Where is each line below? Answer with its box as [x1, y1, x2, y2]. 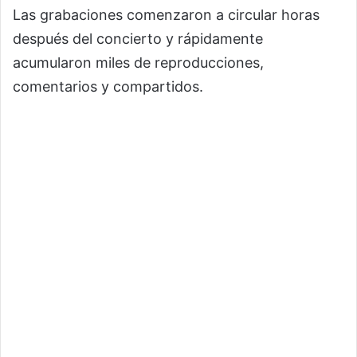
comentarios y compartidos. [13, 78, 203, 96]
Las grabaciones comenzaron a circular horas [13, 6, 320, 24]
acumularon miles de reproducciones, [13, 54, 264, 72]
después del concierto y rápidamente [13, 30, 263, 48]
